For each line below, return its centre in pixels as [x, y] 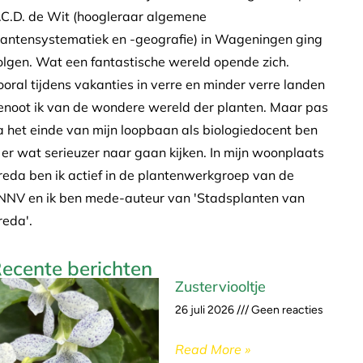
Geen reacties [286, 310]
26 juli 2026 [206, 310]
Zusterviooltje [220, 286]
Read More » [213, 349]
